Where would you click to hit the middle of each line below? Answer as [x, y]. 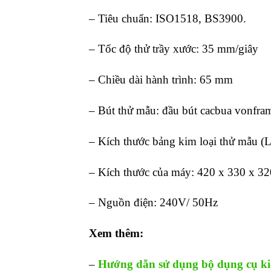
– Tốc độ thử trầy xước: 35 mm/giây [174, 49]
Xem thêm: [116, 233]
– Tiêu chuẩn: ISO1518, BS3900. [168, 18]
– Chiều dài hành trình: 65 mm [161, 80]
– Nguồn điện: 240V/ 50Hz [153, 203]
